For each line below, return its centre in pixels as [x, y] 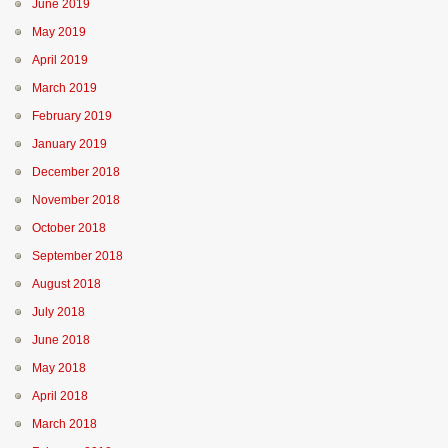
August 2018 [66, 284]
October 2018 [69, 228]
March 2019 [64, 88]
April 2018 [60, 396]
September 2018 [77, 256]
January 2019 [69, 144]
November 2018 [76, 200]
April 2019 [60, 60]
